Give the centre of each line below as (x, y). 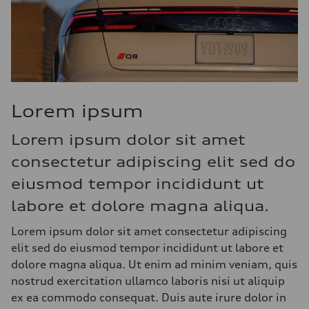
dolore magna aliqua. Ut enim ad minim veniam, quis (154, 264)
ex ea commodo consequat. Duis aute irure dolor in (149, 297)
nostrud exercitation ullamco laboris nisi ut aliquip (148, 281)
